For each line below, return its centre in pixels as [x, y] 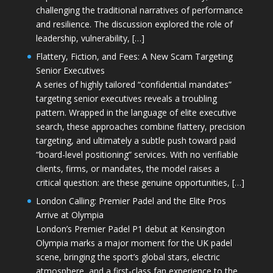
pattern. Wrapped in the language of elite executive [136, 112]
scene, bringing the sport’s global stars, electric [128, 257]
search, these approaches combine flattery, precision [140, 126]
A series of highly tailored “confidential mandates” [133, 84]
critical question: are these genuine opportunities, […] [140, 182]
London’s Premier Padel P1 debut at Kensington [130, 229]
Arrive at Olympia [69, 214]
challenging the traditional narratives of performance [139, 10]
